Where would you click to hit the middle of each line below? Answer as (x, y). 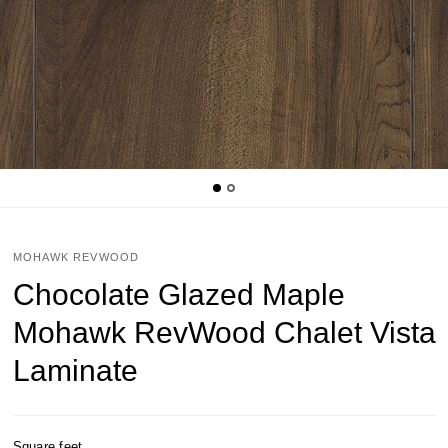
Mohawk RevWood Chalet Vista (224, 332)
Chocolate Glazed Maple (178, 294)
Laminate (75, 370)
